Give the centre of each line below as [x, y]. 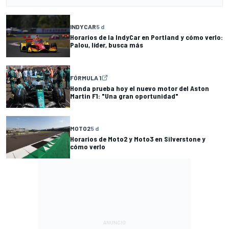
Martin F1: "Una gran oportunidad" [124, 96]
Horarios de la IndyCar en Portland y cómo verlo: [146, 37]
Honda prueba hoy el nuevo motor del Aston [140, 88]
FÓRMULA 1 [86, 77]
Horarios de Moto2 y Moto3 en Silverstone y [138, 139]
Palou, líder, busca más [107, 45]
